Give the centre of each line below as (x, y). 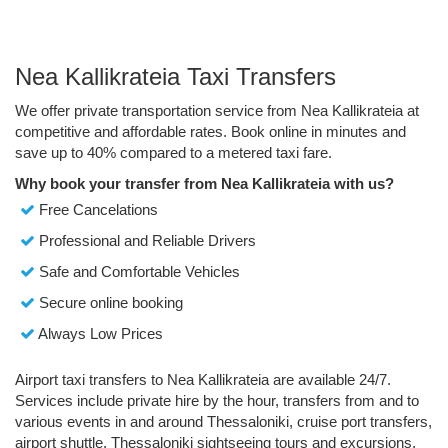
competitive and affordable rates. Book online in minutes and (210, 131)
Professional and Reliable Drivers (145, 240)
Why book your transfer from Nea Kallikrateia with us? (204, 183)
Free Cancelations (96, 209)
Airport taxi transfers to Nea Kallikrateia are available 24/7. (203, 379)
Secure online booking (109, 302)
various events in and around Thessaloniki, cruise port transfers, (223, 421)
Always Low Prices (99, 333)
